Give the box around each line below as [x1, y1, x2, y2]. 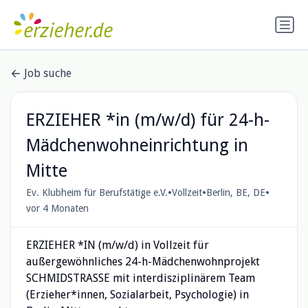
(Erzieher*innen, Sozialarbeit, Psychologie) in [25, 287, 249, 301]
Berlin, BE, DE [206, 187, 265, 199]
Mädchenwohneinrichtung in [25, 135, 248, 155]
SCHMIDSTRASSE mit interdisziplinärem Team [25, 271, 255, 285]
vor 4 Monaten [25, 202, 89, 214]
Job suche [24, 67, 71, 80]
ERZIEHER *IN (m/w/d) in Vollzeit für [25, 238, 209, 252]
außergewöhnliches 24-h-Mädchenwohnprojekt [25, 254, 260, 268]
